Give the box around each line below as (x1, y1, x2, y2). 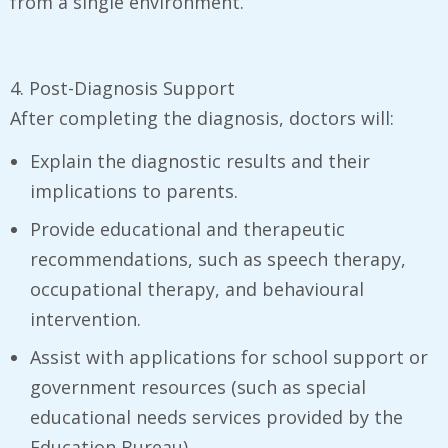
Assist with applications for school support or (30, 345, 428, 370)
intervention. (30, 307, 141, 332)
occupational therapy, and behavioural (30, 277, 364, 302)
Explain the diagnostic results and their (30, 149, 370, 174)
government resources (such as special (30, 375, 366, 400)
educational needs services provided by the (30, 405, 403, 430)
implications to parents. (30, 179, 238, 204)
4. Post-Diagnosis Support (10, 76, 235, 101)
